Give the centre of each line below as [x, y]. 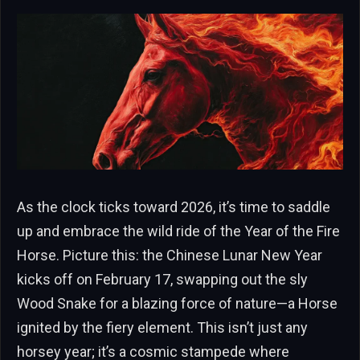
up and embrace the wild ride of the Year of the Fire [178, 231]
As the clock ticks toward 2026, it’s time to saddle [174, 207]
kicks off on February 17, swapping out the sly [162, 280]
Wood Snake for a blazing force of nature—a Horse [177, 304]
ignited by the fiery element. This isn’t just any [162, 328]
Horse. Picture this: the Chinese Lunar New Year [170, 256]
